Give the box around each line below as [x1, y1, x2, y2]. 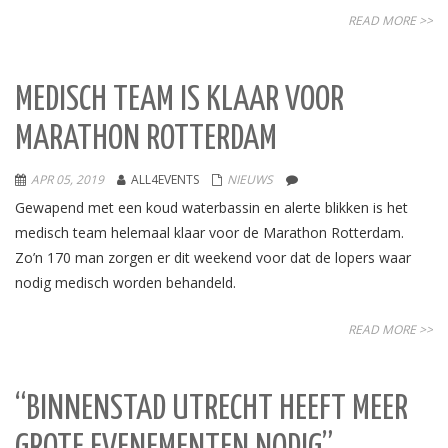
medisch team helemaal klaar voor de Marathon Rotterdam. [15, 223, 404, 242]
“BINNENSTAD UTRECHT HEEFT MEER [15, 393, 408, 426]
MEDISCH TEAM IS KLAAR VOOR [15, 84, 344, 117]
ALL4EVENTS [131, 171, 199, 188]
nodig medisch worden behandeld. [15, 273, 236, 292]
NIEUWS [227, 171, 273, 188]
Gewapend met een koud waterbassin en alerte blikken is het [15, 198, 408, 217]
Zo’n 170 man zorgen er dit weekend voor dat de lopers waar [15, 248, 411, 267]
